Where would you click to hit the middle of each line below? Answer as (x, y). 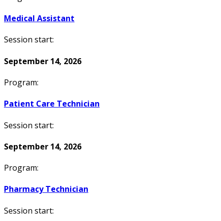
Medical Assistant (39, 18)
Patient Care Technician (52, 104)
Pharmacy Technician (46, 189)
